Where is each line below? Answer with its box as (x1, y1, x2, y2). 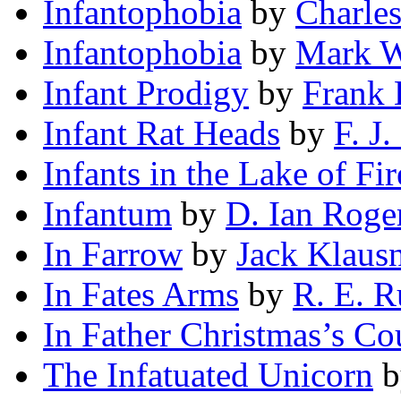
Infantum (43, 194, 172, 234)
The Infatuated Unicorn (43, 355, 373, 395)
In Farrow (43, 235, 183, 274)
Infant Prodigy (43, 73, 249, 113)
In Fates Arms (43, 275, 239, 314)
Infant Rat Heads (43, 114, 280, 153)
